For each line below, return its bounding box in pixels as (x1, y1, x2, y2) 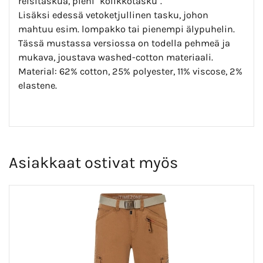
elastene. (18, 80, 57, 92)
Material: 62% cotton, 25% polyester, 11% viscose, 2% (18, 66, 242, 77)
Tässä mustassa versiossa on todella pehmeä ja (18, 38, 230, 49)
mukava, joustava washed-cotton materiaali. (18, 52, 213, 63)
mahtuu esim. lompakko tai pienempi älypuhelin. (18, 23, 235, 35)
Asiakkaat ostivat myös (9, 153, 178, 173)
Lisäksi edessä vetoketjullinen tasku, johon (18, 9, 208, 21)
